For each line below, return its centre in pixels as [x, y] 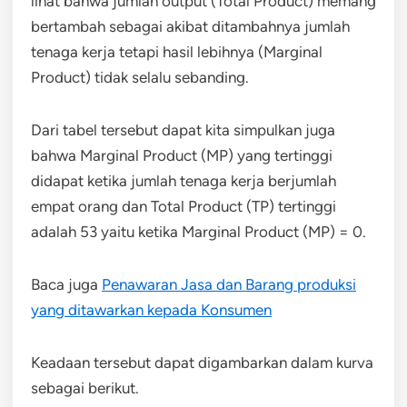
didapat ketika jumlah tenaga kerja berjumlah [184, 180]
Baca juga [66, 284]
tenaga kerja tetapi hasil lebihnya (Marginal [177, 51]
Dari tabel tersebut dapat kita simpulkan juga [183, 129]
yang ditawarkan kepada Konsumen [151, 309]
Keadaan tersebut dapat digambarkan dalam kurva [202, 362]
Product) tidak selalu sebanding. [140, 77]
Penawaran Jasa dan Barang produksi [229, 284]
